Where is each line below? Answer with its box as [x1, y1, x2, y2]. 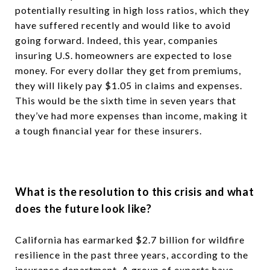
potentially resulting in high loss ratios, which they [15, 4, 250, 16]
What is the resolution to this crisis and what [15, 184, 254, 198]
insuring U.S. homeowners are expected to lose [15, 49, 232, 61]
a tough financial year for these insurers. [15, 124, 202, 136]
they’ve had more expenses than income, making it [15, 109, 248, 121]
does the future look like [15, 201, 146, 215]
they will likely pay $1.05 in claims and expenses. [15, 79, 242, 91]
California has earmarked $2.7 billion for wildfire [15, 233, 245, 245]
